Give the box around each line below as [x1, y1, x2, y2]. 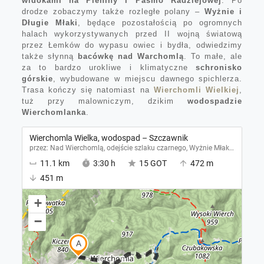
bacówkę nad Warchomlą [77, 52, 184, 61]
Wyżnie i [204, 7, 243, 16]
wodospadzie [187, 97, 243, 106]
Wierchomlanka [21, 108, 86, 117]
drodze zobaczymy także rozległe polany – [21, 7, 205, 16]
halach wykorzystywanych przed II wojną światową [21, 29, 243, 39]
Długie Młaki [21, 18, 78, 28]
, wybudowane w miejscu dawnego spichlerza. [52, 74, 243, 84]
